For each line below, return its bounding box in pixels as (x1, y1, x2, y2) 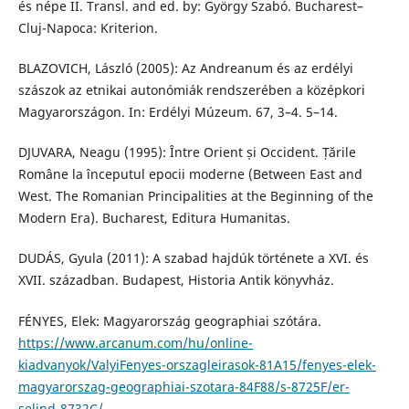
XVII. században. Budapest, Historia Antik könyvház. (17, 271, 334, 289)
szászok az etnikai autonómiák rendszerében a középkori (17, 81, 365, 100)
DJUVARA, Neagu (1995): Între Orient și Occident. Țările (17, 143, 356, 162)
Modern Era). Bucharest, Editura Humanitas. (17, 209, 290, 227)
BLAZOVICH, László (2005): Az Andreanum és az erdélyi (17, 59, 353, 78)
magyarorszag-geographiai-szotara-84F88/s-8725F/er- (17, 377, 350, 395)
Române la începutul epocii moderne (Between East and (17, 165, 362, 184)
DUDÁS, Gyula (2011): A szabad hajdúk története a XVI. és (17, 249, 369, 267)
